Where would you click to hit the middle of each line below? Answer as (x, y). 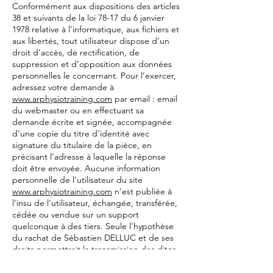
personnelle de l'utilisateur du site (77, 180)
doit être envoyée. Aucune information (86, 168)
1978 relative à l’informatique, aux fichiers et (96, 29)
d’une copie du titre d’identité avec (81, 133)
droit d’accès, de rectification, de (76, 52)
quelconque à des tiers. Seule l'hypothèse (93, 226)
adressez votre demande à (63, 87)
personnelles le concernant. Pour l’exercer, (94, 76)
